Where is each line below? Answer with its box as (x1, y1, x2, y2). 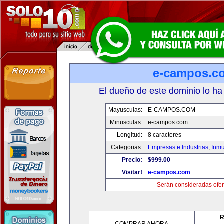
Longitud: (116, 131, 142, 138)
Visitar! (121, 169, 142, 176)
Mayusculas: (108, 106, 142, 113)
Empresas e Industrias (147, 144, 208, 151)
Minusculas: (109, 119, 142, 126)
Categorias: (110, 144, 142, 151)
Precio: (121, 156, 142, 163)
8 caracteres (147, 131, 181, 138)
